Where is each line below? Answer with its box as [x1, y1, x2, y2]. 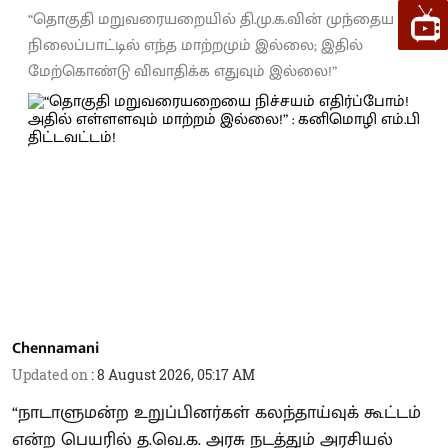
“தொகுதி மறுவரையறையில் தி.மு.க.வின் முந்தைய [28, 5, 394, 33]
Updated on [12, 365, 91, 384]
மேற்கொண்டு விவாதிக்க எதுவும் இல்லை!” [28, 57, 337, 85]
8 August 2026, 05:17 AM [97, 365, 255, 384]
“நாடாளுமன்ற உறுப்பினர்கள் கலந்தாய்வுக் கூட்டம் [12, 398, 421, 428]
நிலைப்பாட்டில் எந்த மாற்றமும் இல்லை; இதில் [28, 31, 363, 59]
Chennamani [12, 335, 99, 362]
